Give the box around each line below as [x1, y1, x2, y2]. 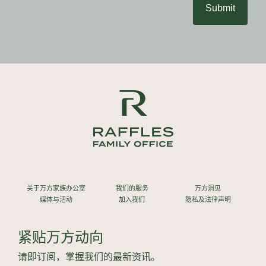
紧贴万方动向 [18, 229, 103, 246]
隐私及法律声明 [185, 196, 231, 204]
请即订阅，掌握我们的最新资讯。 [18, 252, 160, 262]
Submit [205, 2, 235, 13]
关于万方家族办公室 [26, 185, 85, 192]
